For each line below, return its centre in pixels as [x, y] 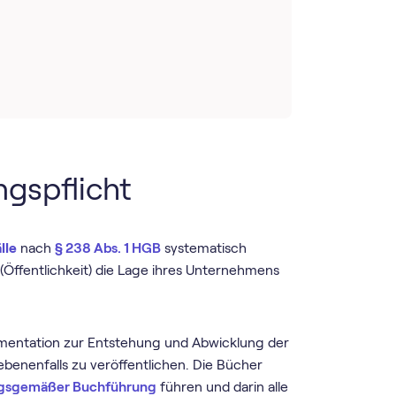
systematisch [204, 248]
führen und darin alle [223, 386]
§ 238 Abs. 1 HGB [108, 248]
